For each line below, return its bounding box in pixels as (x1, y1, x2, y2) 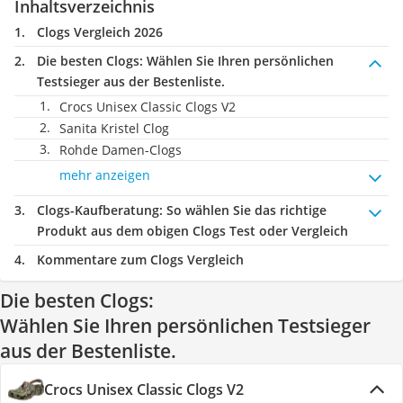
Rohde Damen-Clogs (59, 141, 182, 158)
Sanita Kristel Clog (59, 120, 169, 137)
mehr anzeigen (59, 166, 150, 184)
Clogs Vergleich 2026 (37, 23, 163, 40)
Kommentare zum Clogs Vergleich (37, 251, 244, 268)
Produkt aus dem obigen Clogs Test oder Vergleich (37, 222, 348, 239)
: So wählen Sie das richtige (159, 201, 327, 219)
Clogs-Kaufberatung (37, 201, 159, 219)
